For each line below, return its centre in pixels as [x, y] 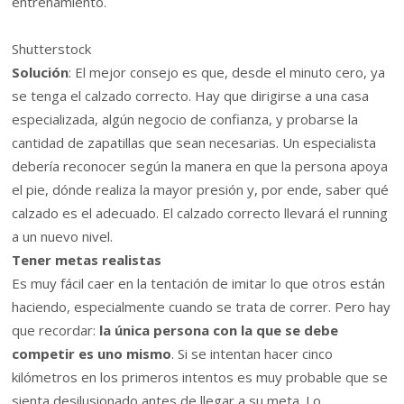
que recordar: [54, 331]
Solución [41, 73]
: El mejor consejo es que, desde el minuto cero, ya [227, 73]
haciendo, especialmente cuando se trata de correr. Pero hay [202, 307]
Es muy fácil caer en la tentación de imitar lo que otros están [199, 284]
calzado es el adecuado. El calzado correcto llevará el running [200, 213]
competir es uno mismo [92, 354]
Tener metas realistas [87, 260]
